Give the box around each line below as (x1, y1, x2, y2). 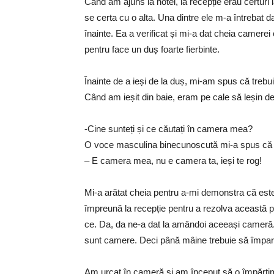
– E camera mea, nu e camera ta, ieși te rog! (84, 155, 262, 166)
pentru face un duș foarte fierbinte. (84, 44, 220, 55)
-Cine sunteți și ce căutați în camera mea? (84, 124, 253, 135)
